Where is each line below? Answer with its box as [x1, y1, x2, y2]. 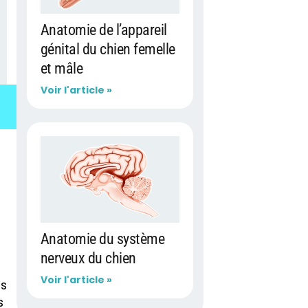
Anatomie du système [40, 230, 165, 248]
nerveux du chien [40, 250, 136, 267]
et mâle [40, 59, 83, 77]
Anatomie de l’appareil [40, 21, 167, 38]
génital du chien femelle [40, 40, 175, 58]
